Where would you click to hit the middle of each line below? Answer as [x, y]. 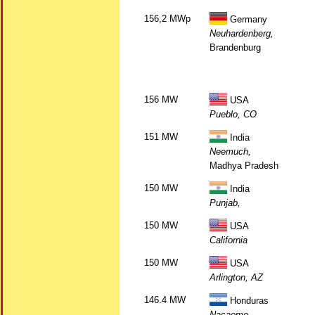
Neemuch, [230, 152]
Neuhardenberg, [242, 33]
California [229, 240]
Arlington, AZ [236, 277]
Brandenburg [235, 47]
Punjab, [225, 203]
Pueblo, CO [233, 114]
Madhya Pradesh [244, 166]
